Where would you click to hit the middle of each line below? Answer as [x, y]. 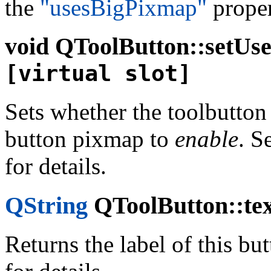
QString [46, 205]
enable [207, 139]
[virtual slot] [98, 74]
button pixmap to [90, 139]
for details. [56, 166]
